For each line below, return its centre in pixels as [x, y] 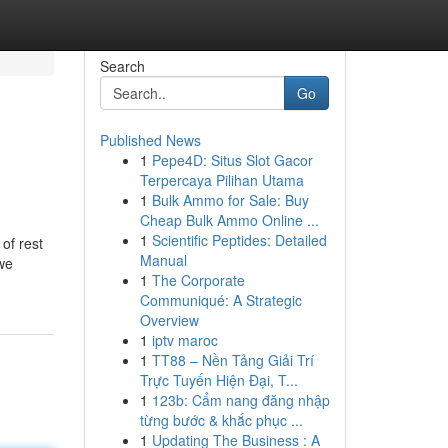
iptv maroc [184, 340]
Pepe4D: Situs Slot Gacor [232, 160]
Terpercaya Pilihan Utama [221, 180]
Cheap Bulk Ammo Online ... [229, 220]
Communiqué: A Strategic [220, 300]
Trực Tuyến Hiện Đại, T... [218, 380]
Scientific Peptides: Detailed [239, 240]
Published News [150, 140]
